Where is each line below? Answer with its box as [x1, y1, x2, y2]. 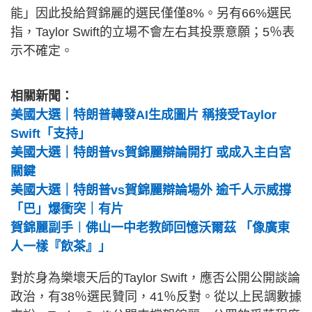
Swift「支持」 [10, 127, 91, 141]
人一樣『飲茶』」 [10, 240, 111, 254]
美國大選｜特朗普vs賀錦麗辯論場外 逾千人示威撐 [10, 183, 291, 198]
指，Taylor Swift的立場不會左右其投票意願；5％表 [10, 25, 295, 40]
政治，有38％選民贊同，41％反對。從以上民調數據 [10, 290, 302, 304]
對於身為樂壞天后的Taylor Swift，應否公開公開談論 [10, 271, 300, 286]
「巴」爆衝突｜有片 [10, 202, 123, 217]
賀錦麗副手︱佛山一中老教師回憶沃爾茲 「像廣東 [10, 221, 290, 235]
